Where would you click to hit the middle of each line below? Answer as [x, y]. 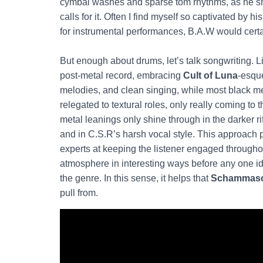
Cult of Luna [210, 75]
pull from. [79, 193]
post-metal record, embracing [122, 75]
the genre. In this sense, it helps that [135, 178]
